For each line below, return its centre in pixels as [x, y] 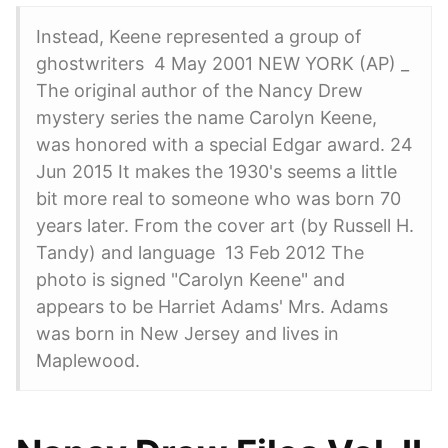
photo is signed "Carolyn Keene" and [190, 279]
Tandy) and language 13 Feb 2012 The [200, 252]
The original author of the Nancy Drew [199, 90]
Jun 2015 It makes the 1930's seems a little [216, 171]
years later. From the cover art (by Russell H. [225, 225]
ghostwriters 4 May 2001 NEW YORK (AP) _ [222, 63]
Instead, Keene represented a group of [199, 36]
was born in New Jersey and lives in [187, 333]
